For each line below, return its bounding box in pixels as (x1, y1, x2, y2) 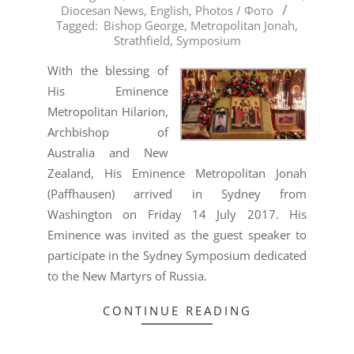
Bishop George (104, 17, 184, 34)
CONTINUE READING (102, 303, 252, 319)
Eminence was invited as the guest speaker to (47, 227, 307, 243)
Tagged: (56, 17, 98, 34)
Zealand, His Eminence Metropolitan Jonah (47, 165, 307, 182)
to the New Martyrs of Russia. (47, 268, 207, 284)
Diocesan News (61, 2, 144, 19)
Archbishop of (47, 124, 168, 141)
